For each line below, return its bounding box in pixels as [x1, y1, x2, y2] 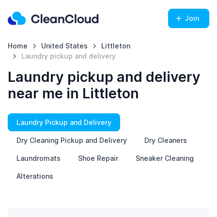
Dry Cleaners [144, 136, 187, 144]
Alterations [16, 172, 53, 180]
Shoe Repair [78, 154, 118, 162]
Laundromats [16, 154, 61, 162]
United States [41, 42, 88, 50]
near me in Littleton [8, 85, 139, 102]
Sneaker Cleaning [136, 154, 194, 162]
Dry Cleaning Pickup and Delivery [16, 136, 127, 144]
